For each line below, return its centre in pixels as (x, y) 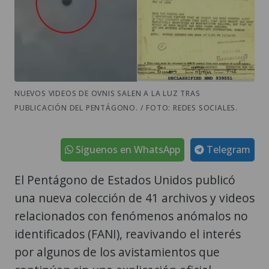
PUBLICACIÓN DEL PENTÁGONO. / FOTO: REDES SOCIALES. (126, 107)
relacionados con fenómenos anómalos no (131, 216)
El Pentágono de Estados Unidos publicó (125, 180)
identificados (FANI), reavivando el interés (128, 234)
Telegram (227, 149)
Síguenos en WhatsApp (127, 149)
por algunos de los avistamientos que (117, 252)
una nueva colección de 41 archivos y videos (134, 198)
